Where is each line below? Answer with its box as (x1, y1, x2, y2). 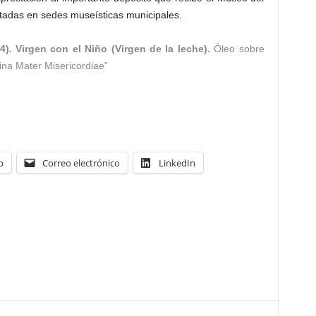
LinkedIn (158, 157, 195, 169)
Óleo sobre (214, 43, 265, 54)
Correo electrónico (42, 157, 120, 169)
